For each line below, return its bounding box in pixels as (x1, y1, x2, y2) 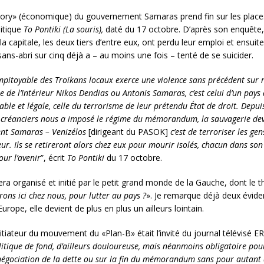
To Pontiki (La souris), (24, 24, 105, 35)
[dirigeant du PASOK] (88, 126, 168, 137)
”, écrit (41, 152, 67, 163)
